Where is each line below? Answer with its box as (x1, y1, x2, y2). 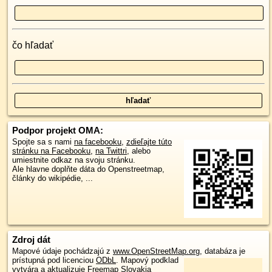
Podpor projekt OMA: (12, 124, 103, 135)
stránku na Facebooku (12, 146, 90, 155)
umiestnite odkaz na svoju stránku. (12, 155, 135, 165)
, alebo (127, 146, 151, 155)
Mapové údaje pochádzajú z (12, 246, 113, 256)
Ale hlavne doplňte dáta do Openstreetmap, (12, 164, 165, 174)
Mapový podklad (121, 255, 178, 265)
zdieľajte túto (126, 137, 172, 146)
